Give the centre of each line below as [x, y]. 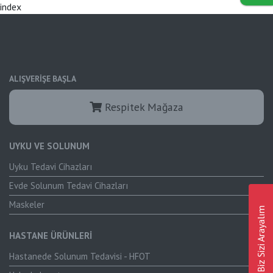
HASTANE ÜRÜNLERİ [51, 236]
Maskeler [27, 205]
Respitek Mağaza [143, 107]
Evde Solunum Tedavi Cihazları [69, 186]
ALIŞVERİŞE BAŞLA [43, 79]
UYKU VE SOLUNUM [49, 146]
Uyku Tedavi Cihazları [51, 167]
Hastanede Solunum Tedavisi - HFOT [80, 257]
